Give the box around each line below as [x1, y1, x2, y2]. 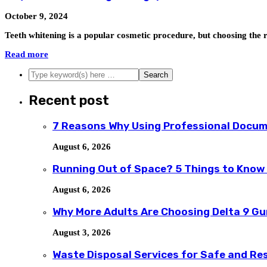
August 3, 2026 [52, 228, 111, 238]
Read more [5, 49, 48, 60]
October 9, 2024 [5, 11, 68, 21]
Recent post [29, 92, 109, 108]
